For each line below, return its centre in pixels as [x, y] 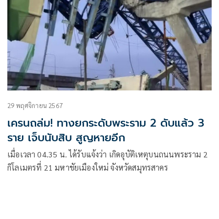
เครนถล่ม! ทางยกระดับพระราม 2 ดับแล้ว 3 [106, 123]
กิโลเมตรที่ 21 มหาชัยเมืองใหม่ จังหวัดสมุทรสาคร [88, 167]
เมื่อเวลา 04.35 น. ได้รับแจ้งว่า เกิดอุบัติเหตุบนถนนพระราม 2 [108, 154]
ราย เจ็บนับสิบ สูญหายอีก [66, 137]
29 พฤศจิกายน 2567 [35, 105]
